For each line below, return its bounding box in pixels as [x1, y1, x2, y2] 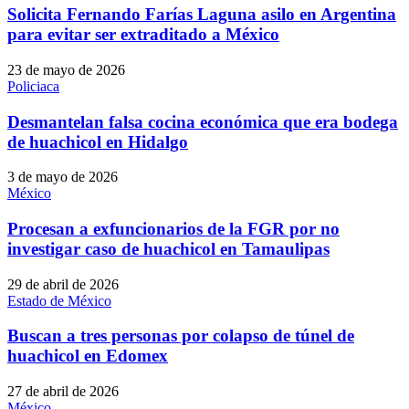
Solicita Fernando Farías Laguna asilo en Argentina [7, 5, 396, 25]
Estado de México [7, 292, 111, 309]
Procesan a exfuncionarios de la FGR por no [7, 218, 340, 238]
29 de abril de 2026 [7, 276, 119, 292]
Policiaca [7, 78, 59, 94]
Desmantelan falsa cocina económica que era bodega [7, 111, 398, 131]
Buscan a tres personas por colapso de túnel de [7, 326, 354, 346]
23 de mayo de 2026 [7, 61, 125, 78]
